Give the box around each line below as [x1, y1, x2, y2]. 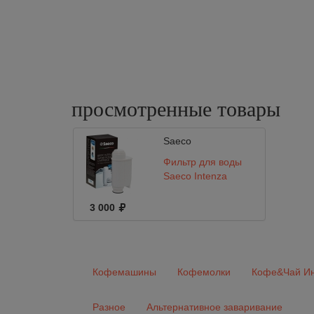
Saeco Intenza [163, 170, 227, 182]
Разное [93, 301, 125, 313]
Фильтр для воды [163, 156, 242, 168]
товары [217, 97, 280, 121]
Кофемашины [93, 266, 156, 278]
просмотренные [71, 97, 217, 121]
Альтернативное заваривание [146, 301, 282, 313]
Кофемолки [177, 266, 231, 278]
